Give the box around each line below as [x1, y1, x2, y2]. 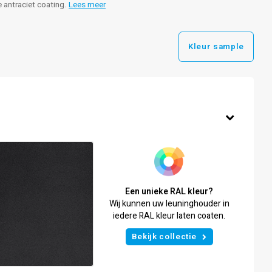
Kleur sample [188, 41, 244, 53]
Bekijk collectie [131, 231, 197, 243]
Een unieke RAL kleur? [125, 185, 214, 198]
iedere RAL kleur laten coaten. [113, 209, 226, 222]
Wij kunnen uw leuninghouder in [109, 197, 229, 210]
